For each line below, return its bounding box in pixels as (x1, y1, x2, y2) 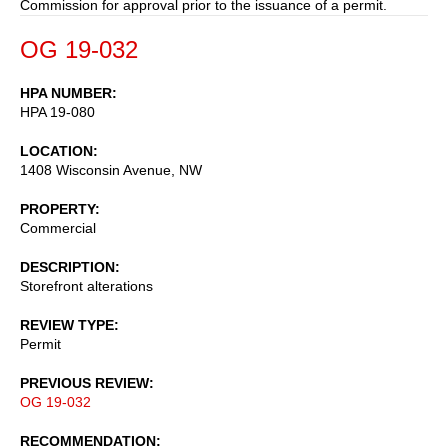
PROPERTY (20, 200, 95, 217)
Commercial (20, 219, 96, 236)
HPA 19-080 (20, 103, 95, 120)
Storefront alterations (20, 277, 153, 294)
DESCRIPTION (20, 258, 115, 275)
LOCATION (20, 142, 93, 159)
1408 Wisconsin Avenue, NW (20, 161, 202, 178)
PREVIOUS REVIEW (20, 374, 149, 391)
